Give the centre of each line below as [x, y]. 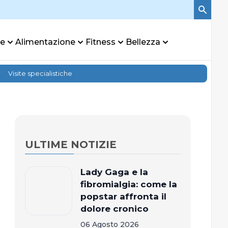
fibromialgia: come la [129, 184]
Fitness [101, 42]
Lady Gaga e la [114, 172]
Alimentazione [45, 42]
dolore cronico [114, 209]
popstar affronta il [123, 196]
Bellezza [143, 42]
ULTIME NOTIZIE [71, 145]
